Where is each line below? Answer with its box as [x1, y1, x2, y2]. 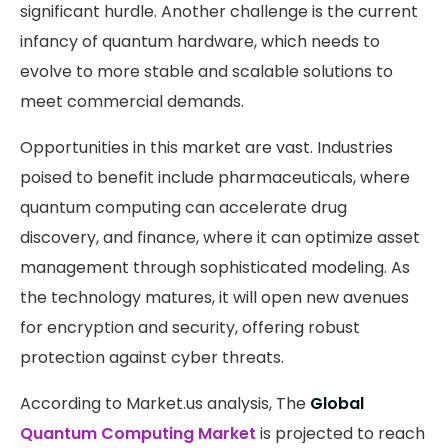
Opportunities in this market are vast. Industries [20, 136, 393, 160]
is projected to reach [256, 422, 425, 446]
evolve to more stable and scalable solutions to [20, 60, 393, 84]
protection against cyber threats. [20, 346, 284, 370]
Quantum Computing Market [20, 422, 256, 446]
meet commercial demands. [20, 90, 244, 114]
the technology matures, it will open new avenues [20, 286, 409, 310]
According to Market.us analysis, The [20, 392, 310, 416]
